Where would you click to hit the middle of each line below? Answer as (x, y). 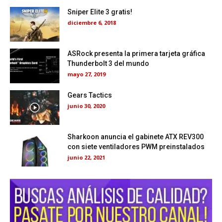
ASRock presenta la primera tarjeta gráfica (136, 54)
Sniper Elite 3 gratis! (100, 12)
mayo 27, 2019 (86, 74)
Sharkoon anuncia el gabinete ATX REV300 (136, 137)
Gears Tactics (90, 95)
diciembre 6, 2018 (92, 23)
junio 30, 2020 (86, 106)
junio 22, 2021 (86, 158)
